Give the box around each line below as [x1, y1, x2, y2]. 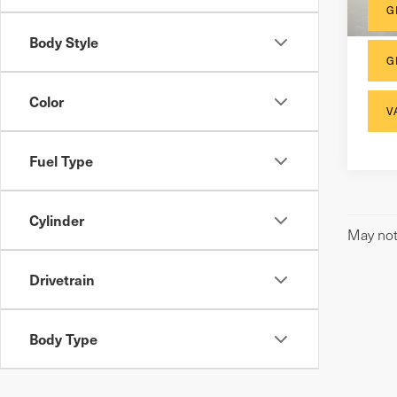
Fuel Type [29, 151, 93, 170]
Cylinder [29, 210, 84, 230]
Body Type [29, 329, 97, 348]
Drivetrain [29, 269, 95, 289]
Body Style [29, 32, 98, 51]
